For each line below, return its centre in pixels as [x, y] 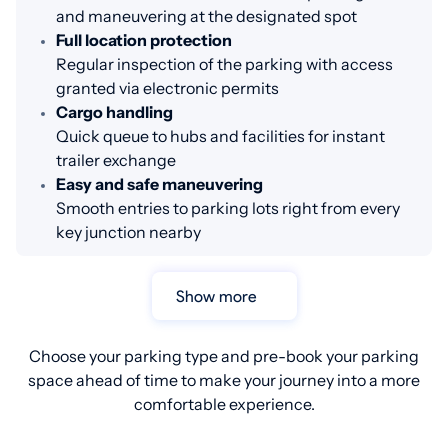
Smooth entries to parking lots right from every [228, 208]
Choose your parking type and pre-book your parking [224, 356]
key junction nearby [128, 232]
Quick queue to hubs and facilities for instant [220, 136]
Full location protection [144, 40]
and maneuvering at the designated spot [206, 16]
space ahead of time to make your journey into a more [224, 380]
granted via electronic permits [167, 88]
